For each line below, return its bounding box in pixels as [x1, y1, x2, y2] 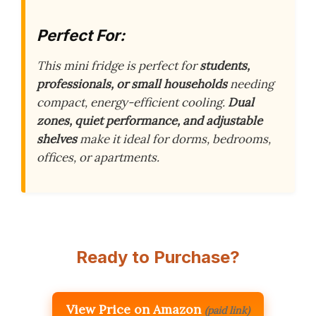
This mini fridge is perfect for [37, 58, 200, 73]
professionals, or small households [37, 76, 227, 92]
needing [227, 76, 274, 92]
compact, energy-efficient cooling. [37, 95, 228, 110]
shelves [37, 131, 77, 147]
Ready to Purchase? [76, 247, 240, 268]
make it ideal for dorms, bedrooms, [77, 131, 271, 147]
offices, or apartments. [37, 150, 159, 165]
